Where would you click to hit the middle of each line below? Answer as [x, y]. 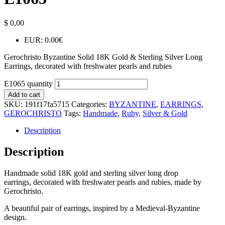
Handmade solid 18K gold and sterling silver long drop [91, 173]
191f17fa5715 [47, 104]
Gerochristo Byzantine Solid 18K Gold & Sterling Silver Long [103, 57]
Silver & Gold [165, 114]
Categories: [90, 104]
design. [16, 217]
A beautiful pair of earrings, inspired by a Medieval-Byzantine [102, 208]
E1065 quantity [28, 84]
